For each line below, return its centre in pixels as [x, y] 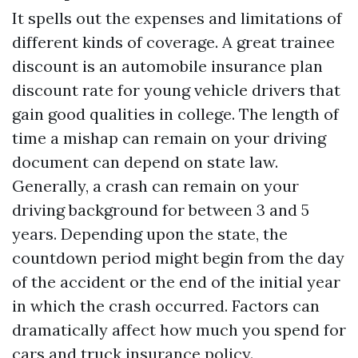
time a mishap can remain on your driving [169, 138]
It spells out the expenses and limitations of [177, 18]
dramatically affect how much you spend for [179, 330]
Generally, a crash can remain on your [155, 186]
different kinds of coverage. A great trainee [173, 42]
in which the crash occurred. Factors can [166, 306]
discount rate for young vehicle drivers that [176, 90]
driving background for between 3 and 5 [161, 210]
